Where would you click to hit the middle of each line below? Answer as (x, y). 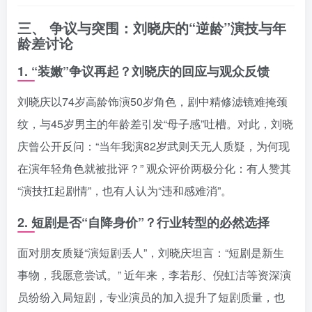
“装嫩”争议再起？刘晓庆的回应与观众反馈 (150, 71)
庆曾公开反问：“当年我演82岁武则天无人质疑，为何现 (154, 146)
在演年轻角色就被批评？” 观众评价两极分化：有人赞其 (154, 168)
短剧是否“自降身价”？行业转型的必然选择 (150, 222)
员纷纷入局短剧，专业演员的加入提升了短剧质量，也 (151, 297)
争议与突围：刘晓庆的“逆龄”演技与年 (168, 27)
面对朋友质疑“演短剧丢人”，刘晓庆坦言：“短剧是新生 (151, 252)
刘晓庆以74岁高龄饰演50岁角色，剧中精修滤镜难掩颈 (153, 101)
